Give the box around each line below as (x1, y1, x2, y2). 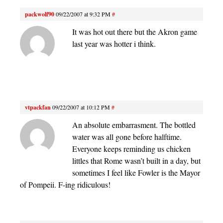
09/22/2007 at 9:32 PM (56, 9, 111, 18)
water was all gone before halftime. (72, 131, 182, 142)
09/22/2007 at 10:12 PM (52, 103, 110, 111)
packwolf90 (25, 9, 54, 18)
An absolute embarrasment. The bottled (72, 119, 196, 130)
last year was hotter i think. (72, 38, 156, 49)
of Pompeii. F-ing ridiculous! (20, 179, 111, 190)
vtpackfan (25, 103, 51, 111)
